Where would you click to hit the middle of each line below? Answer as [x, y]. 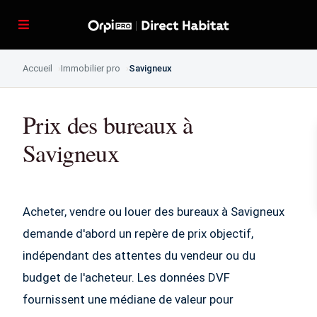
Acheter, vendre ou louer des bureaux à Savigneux [154, 212]
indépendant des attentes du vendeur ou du [139, 255]
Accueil [38, 68]
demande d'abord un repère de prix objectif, [138, 234]
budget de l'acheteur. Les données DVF [126, 277]
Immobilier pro [91, 68]
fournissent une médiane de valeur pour [128, 299]
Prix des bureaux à [108, 125]
